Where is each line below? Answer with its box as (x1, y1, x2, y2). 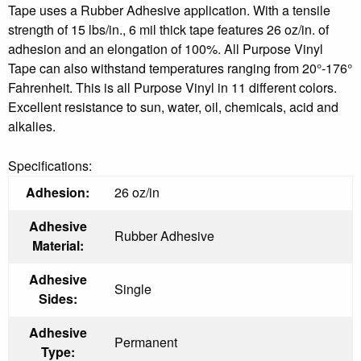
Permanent (114, 332, 177, 351)
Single (114, 279, 151, 298)
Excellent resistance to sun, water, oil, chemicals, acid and (8, 97, 338, 116)
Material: (31, 235, 84, 255)
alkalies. (8, 116, 56, 135)
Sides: (38, 288, 77, 308)
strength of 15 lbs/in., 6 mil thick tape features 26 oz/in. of (8, 19, 329, 39)
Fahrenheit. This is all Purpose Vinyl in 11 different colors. (8, 77, 337, 97)
